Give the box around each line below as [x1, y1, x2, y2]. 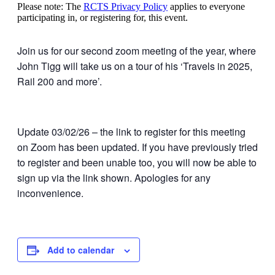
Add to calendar [47, 243, 114, 256]
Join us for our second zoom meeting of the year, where [17, 43, 256, 58]
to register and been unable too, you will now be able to [17, 155, 257, 169]
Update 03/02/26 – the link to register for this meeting [17, 124, 246, 139]
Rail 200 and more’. [17, 74, 102, 88]
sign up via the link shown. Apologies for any [17, 170, 211, 185]
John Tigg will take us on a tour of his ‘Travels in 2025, [17, 58, 252, 73]
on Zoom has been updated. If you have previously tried [17, 139, 258, 154]
